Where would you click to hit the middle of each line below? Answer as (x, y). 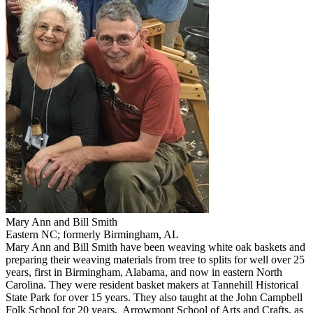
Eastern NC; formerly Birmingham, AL (92, 235)
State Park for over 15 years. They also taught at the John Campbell (154, 298)
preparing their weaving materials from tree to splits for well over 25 (155, 260)
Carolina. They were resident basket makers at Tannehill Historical (152, 285)
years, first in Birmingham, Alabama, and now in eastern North (144, 272)
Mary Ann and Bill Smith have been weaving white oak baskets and (155, 247)
